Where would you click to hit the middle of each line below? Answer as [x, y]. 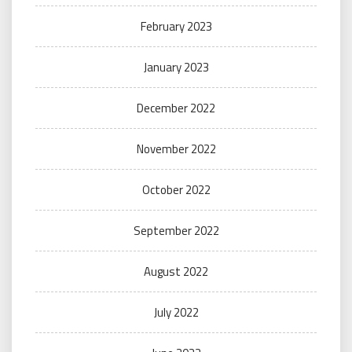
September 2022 [176, 230]
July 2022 [176, 312]
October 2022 [176, 189]
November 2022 [176, 148]
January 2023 [176, 67]
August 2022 [176, 271]
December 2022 [176, 108]
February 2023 [176, 26]
